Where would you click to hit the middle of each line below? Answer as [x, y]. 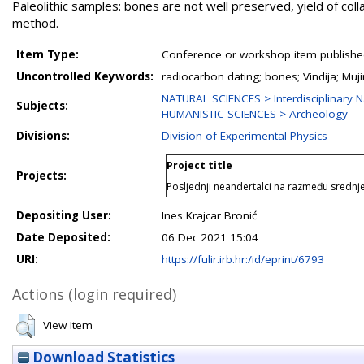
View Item [68, 325]
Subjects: [42, 106]
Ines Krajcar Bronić [209, 215]
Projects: [41, 175]
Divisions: [43, 136]
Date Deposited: [63, 237]
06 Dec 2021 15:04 [210, 237]
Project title [199, 165]
